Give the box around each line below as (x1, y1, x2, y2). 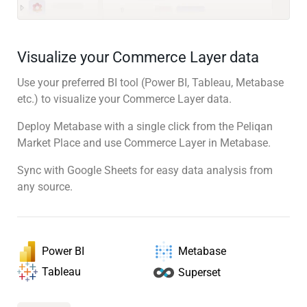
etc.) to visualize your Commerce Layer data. (17, 92, 232, 106)
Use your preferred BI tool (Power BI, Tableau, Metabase (17, 75, 284, 89)
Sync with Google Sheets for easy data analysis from (17, 163, 273, 177)
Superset (178, 265, 221, 279)
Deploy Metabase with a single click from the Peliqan (17, 119, 273, 133)
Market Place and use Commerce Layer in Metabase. (17, 136, 271, 149)
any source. (17, 180, 73, 193)
